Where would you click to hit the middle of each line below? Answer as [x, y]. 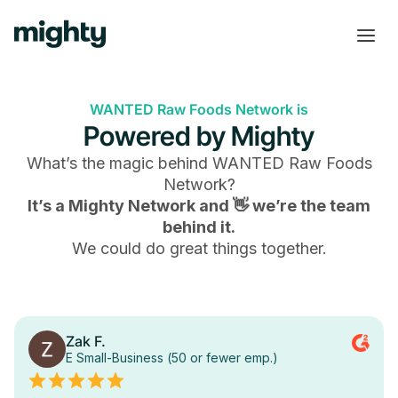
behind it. [199, 227]
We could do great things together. [199, 248]
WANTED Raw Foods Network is [199, 109]
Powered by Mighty [199, 136]
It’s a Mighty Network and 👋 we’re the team [199, 206]
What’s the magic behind [119, 163]
